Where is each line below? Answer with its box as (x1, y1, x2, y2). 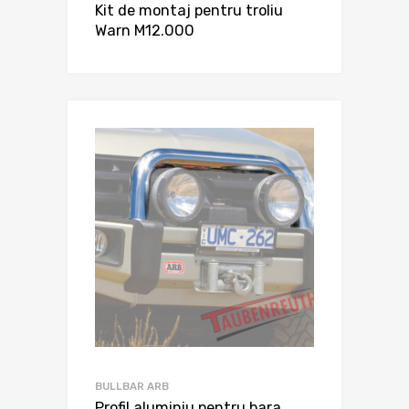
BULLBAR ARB (95, 379, 169, 393)
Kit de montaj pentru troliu (95, 2, 283, 20)
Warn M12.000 (95, 22, 194, 40)
